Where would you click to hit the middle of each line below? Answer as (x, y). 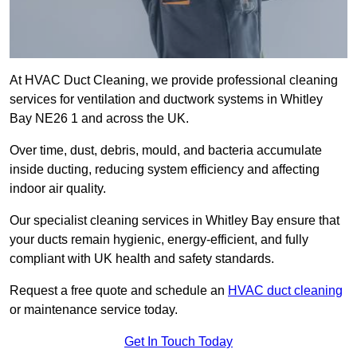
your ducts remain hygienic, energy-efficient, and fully (159, 240)
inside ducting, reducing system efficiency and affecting (165, 170)
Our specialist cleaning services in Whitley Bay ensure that (175, 221)
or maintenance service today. (94, 310)
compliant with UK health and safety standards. (142, 259)
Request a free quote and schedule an (119, 291)
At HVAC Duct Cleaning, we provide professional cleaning (174, 80)
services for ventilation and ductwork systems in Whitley (166, 100)
